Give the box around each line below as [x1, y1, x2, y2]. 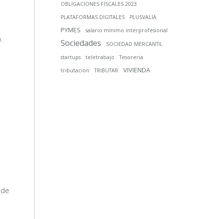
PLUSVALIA [130, 14, 157, 21]
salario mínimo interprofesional [86, 27, 168, 34]
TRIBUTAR [94, 67, 119, 74]
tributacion [61, 67, 90, 74]
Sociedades [61, 38, 102, 49]
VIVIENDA [123, 66, 151, 75]
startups [61, 54, 81, 61]
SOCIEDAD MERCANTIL [106, 41, 163, 48]
